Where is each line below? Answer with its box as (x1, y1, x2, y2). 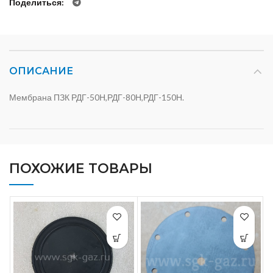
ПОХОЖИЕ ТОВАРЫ (9, 160, 152, 177)
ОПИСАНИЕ (9, 65, 73, 77)
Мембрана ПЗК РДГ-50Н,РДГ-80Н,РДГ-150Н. (9, 92, 184, 102)
